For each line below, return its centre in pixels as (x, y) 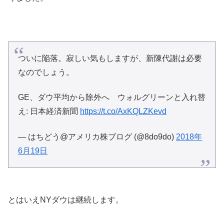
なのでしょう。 (46, 72)
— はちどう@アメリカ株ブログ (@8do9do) (97, 136)
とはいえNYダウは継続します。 (66, 200)
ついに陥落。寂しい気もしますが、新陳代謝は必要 (110, 58)
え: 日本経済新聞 (49, 111)
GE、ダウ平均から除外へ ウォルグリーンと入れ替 (112, 97)
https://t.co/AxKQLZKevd (123, 111)
